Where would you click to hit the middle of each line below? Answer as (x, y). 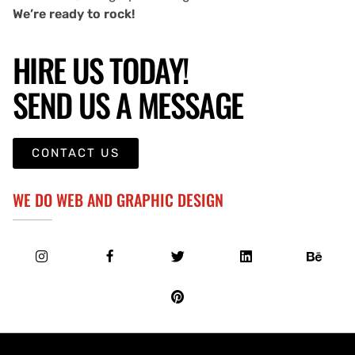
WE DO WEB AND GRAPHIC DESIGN (118, 199)
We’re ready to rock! (74, 13)
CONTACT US (76, 153)
